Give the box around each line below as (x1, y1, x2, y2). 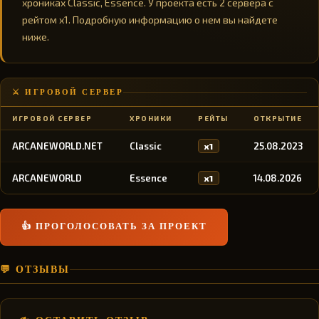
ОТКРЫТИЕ (253, 114, 302, 122)
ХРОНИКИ (130, 114, 172, 122)
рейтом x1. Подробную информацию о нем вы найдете (22, 14, 278, 26)
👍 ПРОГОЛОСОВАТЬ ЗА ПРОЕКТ (21, 220, 207, 233)
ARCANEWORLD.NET (12, 140, 103, 152)
